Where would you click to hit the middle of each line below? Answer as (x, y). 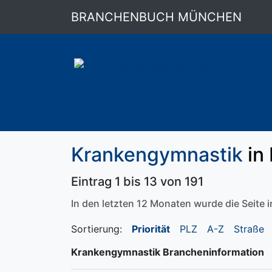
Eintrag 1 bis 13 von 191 (137, 182)
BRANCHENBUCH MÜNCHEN (156, 17)
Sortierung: (97, 229)
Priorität (151, 229)
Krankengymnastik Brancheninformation (168, 252)
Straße (249, 229)
